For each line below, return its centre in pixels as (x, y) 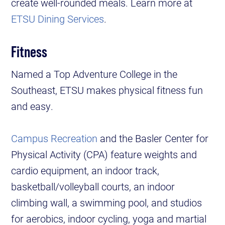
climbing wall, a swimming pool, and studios (107, 203)
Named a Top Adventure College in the (94, 74)
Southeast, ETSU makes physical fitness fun (107, 90)
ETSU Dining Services (58, 19)
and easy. (32, 106)
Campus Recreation (54, 138)
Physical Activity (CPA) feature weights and (104, 154)
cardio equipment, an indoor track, (85, 171)
